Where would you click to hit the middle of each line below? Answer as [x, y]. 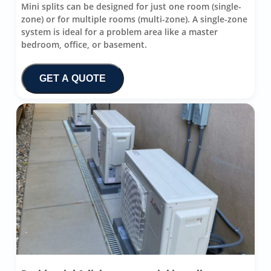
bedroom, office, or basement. [84, 44]
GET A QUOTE [72, 78]
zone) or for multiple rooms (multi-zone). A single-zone [134, 19]
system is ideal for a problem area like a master [119, 31]
